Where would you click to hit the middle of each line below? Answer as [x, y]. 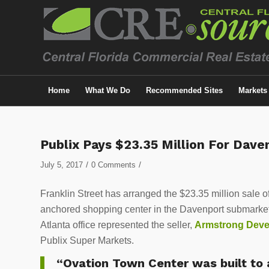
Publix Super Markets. [89, 240]
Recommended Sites [184, 90]
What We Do [108, 90]
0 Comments [113, 165]
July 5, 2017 [62, 165]
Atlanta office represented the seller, [117, 225]
